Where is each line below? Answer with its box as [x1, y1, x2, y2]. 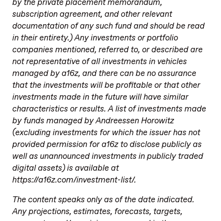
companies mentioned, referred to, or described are [12, 44, 203, 55]
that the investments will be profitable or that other [12, 79, 200, 91]
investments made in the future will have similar [12, 91, 188, 103]
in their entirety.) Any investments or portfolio [12, 32, 178, 43]
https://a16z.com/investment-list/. [12, 174, 136, 185]
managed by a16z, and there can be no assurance [12, 68, 196, 79]
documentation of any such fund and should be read [12, 20, 205, 32]
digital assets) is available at [12, 162, 119, 174]
